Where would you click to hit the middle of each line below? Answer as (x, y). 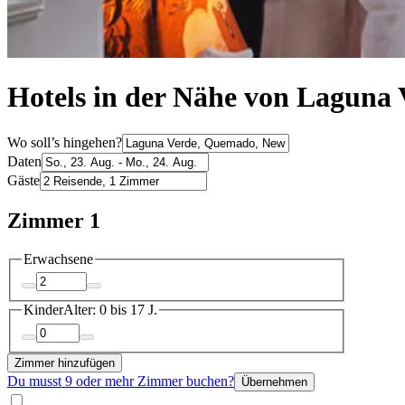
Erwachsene (58, 259)
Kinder (43, 310)
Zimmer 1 (54, 220)
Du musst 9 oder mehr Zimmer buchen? (121, 381)
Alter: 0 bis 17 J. (110, 310)
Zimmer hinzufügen (65, 363)
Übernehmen (274, 381)
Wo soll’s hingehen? (65, 142)
